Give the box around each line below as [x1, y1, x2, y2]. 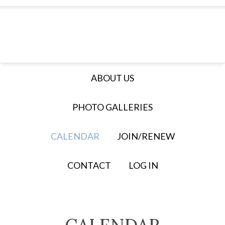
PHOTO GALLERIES [72, 101, 153, 113]
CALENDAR [50, 131, 99, 142]
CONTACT [67, 160, 111, 171]
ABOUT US [91, 72, 134, 83]
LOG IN [128, 160, 158, 171]
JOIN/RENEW [117, 131, 175, 142]
